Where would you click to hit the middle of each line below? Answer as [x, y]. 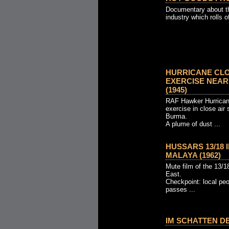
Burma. [176, 116]
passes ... [180, 189]
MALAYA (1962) [193, 155]
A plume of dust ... [193, 124]
